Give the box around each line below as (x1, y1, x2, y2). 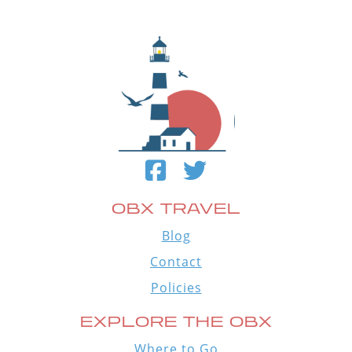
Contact (150, 252, 202, 270)
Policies (150, 278, 202, 296)
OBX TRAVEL (112, 199, 240, 217)
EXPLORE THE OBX (79, 312, 273, 330)
